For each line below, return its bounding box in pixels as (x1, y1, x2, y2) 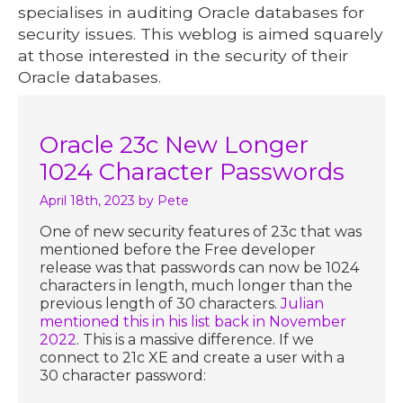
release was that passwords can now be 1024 (40, 258, 360, 276)
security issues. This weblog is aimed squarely (18, 23, 384, 43)
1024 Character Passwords (40, 157, 345, 186)
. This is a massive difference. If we (76, 330, 315, 348)
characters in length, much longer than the (40, 276, 354, 294)
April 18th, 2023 (40, 192, 136, 209)
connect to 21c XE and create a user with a (40, 348, 345, 366)
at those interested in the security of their (18, 45, 349, 65)
